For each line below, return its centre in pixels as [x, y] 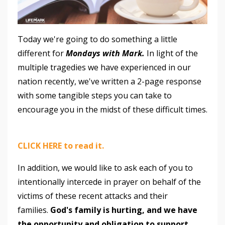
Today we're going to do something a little [97, 39]
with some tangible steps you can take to [95, 95]
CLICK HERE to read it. [61, 145]
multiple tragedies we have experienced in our [104, 67]
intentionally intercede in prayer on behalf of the [109, 182]
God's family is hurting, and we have [124, 210]
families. [34, 210]
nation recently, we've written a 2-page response [109, 81]
